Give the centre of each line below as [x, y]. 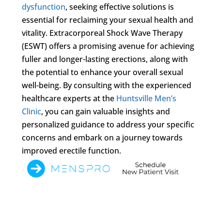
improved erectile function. [71, 150]
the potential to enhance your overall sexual [102, 72]
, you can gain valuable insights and [105, 111]
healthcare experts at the [69, 98]
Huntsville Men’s [146, 98]
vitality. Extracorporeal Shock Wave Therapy [102, 33]
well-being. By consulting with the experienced [106, 85]
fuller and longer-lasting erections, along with [105, 59]
